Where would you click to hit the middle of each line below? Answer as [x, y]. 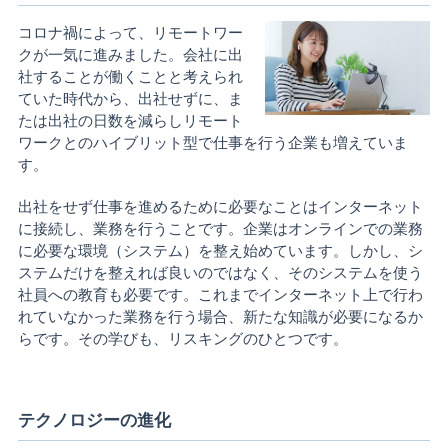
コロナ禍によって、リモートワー [130, 31]
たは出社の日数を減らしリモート [130, 119]
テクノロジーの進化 [94, 419]
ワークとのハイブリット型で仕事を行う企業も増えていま [212, 141]
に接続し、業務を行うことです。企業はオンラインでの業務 [220, 227]
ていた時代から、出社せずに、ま [130, 97]
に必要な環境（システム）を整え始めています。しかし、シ [220, 249]
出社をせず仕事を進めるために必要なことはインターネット [220, 205]
